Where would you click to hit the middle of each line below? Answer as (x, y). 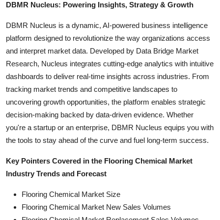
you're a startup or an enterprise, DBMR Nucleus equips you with (110, 127)
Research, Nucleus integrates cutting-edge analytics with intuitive (110, 63)
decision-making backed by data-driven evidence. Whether (100, 114)
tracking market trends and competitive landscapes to (92, 89)
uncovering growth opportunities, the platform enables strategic (106, 102)
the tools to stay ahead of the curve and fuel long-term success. (107, 140)
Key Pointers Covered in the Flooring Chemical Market (99, 161)
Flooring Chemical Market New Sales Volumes (96, 207)
